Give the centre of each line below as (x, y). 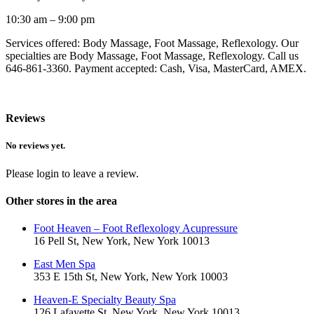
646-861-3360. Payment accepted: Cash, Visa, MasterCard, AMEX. (156, 68)
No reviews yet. (35, 146)
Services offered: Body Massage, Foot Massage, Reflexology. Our (152, 43)
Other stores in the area (61, 200)
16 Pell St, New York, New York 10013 (122, 241)
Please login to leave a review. (72, 173)
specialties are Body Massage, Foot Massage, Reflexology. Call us (152, 55)
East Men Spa (64, 264)
